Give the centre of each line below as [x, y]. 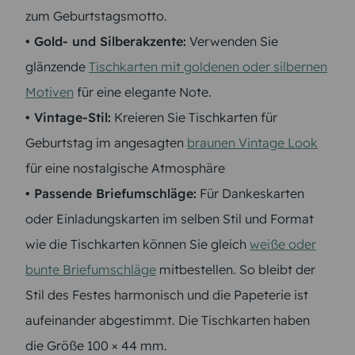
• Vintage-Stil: [68, 118]
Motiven [50, 92]
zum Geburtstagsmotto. [96, 16]
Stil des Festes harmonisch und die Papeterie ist [167, 295]
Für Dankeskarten [250, 194]
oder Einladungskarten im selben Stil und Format [170, 219]
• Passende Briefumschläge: [111, 194]
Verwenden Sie [232, 42]
